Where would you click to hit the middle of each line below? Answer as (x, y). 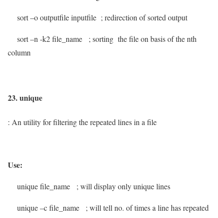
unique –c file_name (47, 207)
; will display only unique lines (123, 186)
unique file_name (42, 186)
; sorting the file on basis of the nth (143, 39)
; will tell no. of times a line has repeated (147, 207)
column (19, 53)
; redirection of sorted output (144, 18)
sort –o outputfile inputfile (54, 18)
